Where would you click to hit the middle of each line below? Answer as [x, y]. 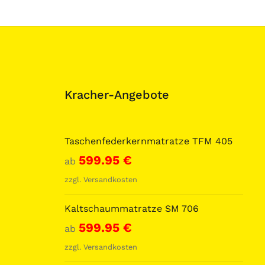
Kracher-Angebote [117, 94]
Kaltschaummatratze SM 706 [131, 208]
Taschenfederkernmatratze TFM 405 [148, 141]
